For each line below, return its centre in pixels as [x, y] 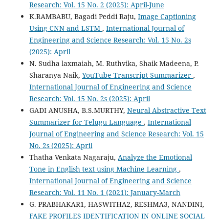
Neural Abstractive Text [166, 110]
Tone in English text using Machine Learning [104, 169]
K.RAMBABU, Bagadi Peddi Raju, [83, 16]
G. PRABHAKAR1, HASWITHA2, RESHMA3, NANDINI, [117, 204]
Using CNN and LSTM [66, 28]
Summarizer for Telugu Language [86, 122]
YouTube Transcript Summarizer [137, 75]
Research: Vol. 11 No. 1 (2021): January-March [105, 192]
